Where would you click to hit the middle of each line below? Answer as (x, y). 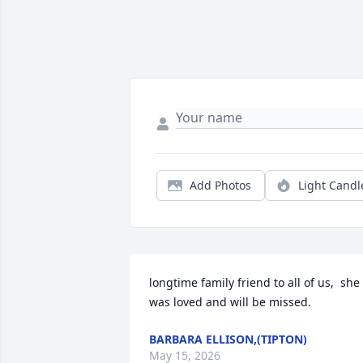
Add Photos (220, 186)
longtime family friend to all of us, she (254, 283)
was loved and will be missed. (230, 302)
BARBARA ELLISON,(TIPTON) (228, 340)
